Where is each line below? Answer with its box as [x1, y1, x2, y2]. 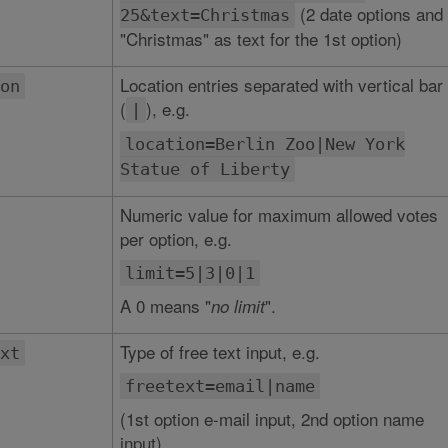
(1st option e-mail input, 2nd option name [119, 406, 424, 431]
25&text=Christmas [119, 5, 290, 25]
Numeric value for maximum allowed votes [119, 202, 438, 227]
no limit [210, 294, 265, 318]
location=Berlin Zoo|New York [124, 134, 405, 154]
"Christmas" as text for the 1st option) [119, 26, 402, 51]
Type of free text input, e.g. [119, 339, 320, 364]
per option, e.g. [119, 226, 232, 251]
